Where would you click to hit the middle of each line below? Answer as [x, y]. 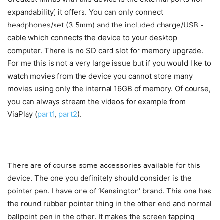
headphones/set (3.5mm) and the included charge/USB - [106, 25]
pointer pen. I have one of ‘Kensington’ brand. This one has [109, 191]
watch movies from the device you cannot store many [100, 76]
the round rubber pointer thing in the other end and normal [110, 204]
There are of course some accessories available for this [104, 165]
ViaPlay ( [22, 114]
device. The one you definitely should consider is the [99, 178]
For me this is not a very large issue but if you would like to [109, 63]
